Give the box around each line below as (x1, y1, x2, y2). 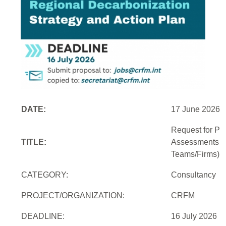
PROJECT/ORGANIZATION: (21, 191, 125, 200)
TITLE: (21, 137, 47, 146)
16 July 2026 (171, 211, 217, 220)
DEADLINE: (21, 211, 65, 220)
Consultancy (171, 170, 216, 179)
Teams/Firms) (171, 149, 220, 158)
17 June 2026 (171, 104, 220, 114)
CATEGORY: (21, 170, 69, 179)
